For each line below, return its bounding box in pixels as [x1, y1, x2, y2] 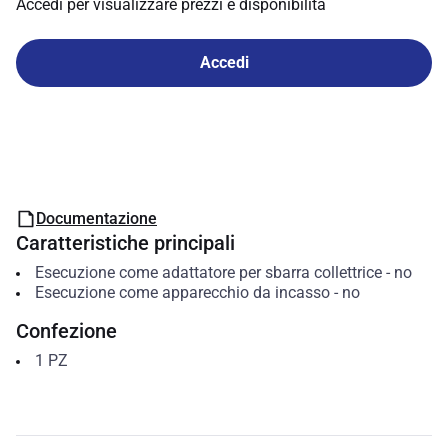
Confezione [16, 319, 117, 343]
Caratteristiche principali [16, 231, 235, 255]
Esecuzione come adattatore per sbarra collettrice [34, 263, 382, 282]
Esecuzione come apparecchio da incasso [34, 283, 330, 302]
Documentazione [36, 209, 157, 228]
